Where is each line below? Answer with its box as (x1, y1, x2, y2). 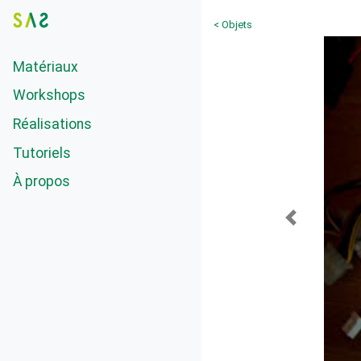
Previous (289, 218, 339, 234)
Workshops (13, 87, 85, 104)
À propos (13, 173, 70, 190)
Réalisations (13, 115, 92, 132)
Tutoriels (13, 144, 71, 161)
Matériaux (13, 58, 78, 75)
